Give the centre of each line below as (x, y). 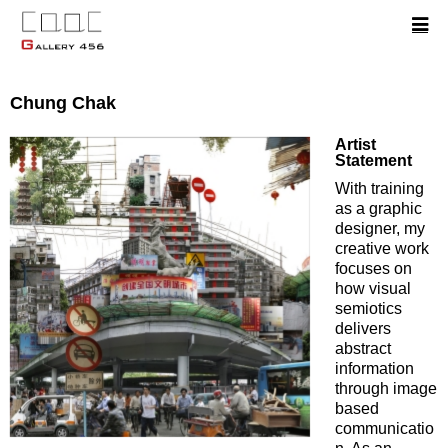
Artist (355, 144)
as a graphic (378, 208)
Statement (373, 160)
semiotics (368, 308)
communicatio (384, 428)
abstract (363, 348)
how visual (373, 288)
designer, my (380, 228)
